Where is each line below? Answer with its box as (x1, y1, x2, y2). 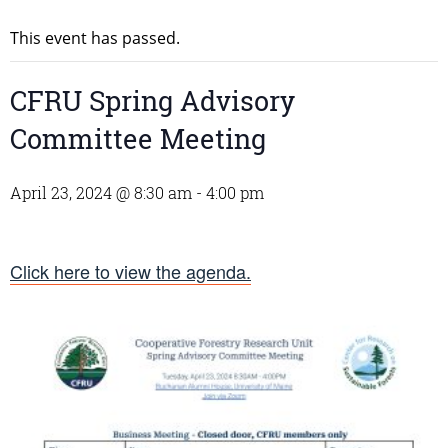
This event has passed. (10, 27, 180, 50)
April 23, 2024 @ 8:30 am (10, 182, 192, 204)
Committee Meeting (10, 121, 266, 157)
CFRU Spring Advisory (10, 83, 295, 119)
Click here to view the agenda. (10, 258, 251, 285)
